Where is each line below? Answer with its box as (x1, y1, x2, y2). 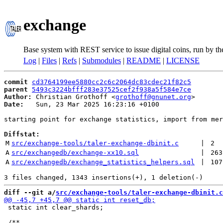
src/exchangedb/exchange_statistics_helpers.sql (11, 158, 195, 166)
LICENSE (166, 56, 200, 65)
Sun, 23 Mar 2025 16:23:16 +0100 (24, 101, 159, 108)
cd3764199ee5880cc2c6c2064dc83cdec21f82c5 (32, 78, 191, 86)
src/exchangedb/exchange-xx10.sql (11, 149, 139, 156)
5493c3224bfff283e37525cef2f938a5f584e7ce (32, 86, 191, 93)
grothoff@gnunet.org (115, 93, 191, 101)
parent (4, 86, 28, 93)
